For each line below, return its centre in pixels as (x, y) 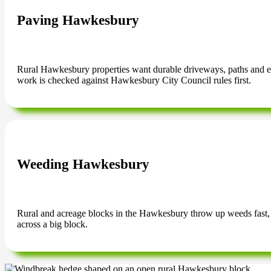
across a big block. (52, 224)
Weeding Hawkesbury (83, 165)
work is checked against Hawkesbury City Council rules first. (134, 80)
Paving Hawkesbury (78, 21)
